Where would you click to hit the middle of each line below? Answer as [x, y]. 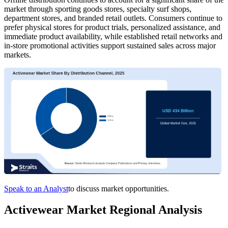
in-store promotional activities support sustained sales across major [110, 45]
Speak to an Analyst [36, 188]
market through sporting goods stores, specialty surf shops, [98, 9]
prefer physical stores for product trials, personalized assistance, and [112, 27]
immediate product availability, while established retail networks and [113, 36]
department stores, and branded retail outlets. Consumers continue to [113, 18]
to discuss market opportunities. [119, 188]
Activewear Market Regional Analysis [103, 210]
